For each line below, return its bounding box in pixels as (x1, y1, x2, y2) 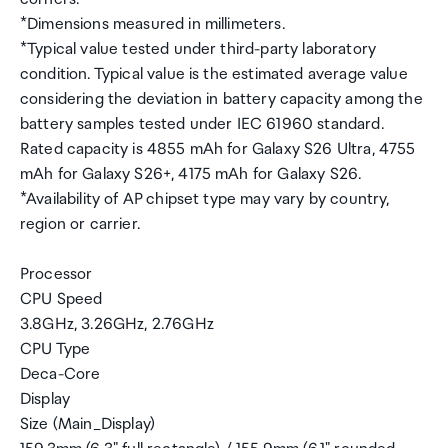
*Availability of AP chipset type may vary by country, (20, 190, 390, 209)
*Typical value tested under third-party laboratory (20, 40, 377, 59)
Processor (20, 265, 93, 284)
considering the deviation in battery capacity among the (20, 90, 423, 109)
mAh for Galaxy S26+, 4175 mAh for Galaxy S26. (20, 165, 362, 184)
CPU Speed (20, 290, 103, 309)
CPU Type (20, 340, 91, 359)
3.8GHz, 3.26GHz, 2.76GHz (20, 315, 214, 334)
